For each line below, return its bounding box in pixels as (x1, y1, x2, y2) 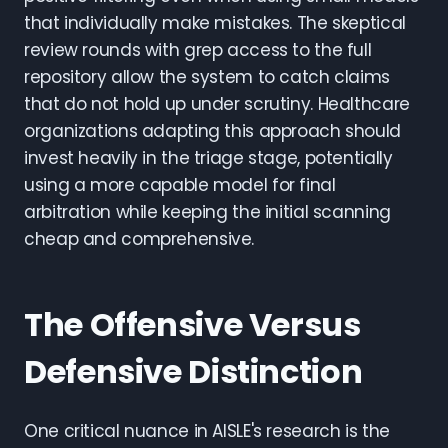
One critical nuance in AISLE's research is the (24, 419, 390, 443)
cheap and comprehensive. (24, 227, 255, 251)
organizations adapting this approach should (24, 119, 401, 143)
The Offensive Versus (24, 302, 361, 347)
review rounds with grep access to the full (24, 38, 372, 62)
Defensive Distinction (24, 349, 363, 394)
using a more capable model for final (24, 173, 336, 197)
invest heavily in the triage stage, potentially (24, 146, 393, 170)
